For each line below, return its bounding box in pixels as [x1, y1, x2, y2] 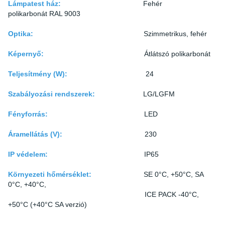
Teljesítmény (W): [8, 70, 73, 78]
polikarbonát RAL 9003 [8, 10, 80, 18]
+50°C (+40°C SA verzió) [8, 200, 87, 208]
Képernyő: [8, 50, 50, 58]
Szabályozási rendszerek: [8, 90, 101, 98]
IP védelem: [8, 150, 58, 158]
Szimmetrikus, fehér [144, 30, 207, 38]
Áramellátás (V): [8, 130, 68, 138]
